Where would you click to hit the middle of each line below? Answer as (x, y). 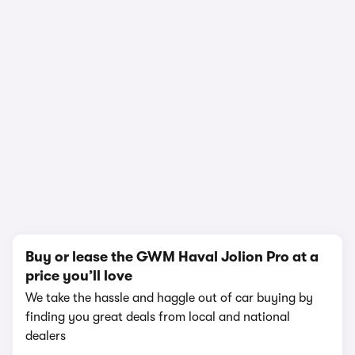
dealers (46, 336)
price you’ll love (79, 276)
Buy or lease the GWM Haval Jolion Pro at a (172, 257)
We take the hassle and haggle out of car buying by (169, 298)
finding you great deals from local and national (158, 317)
